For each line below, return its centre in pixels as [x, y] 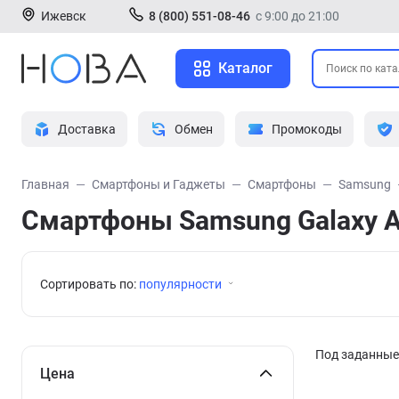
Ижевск [64, 16]
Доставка [87, 129]
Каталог [245, 68]
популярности [180, 284]
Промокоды [307, 129]
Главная [45, 184]
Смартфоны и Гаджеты [159, 184]
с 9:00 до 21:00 [297, 16]
